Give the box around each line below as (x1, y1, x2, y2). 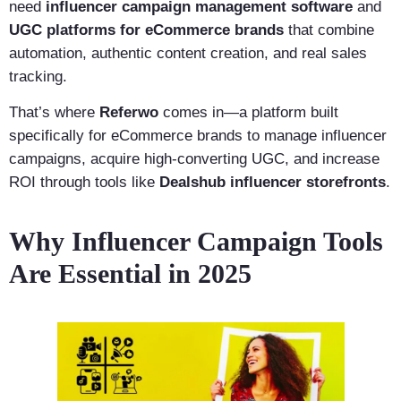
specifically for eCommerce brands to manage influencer (9, 127, 387, 145)
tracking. (9, 68, 67, 85)
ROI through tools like (9, 174, 159, 192)
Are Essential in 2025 (9, 258, 252, 288)
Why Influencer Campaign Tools (9, 226, 383, 256)
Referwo (99, 104, 158, 122)
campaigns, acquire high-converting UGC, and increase (9, 150, 380, 168)
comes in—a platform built (158, 104, 338, 122)
